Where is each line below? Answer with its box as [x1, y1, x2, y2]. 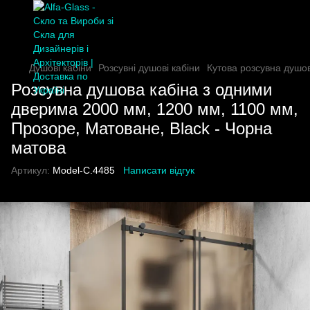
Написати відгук [123, 165, 194, 176]
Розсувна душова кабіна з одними [11, 80, 272, 99]
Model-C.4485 [50, 165, 115, 176]
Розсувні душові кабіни [98, 62, 200, 73]
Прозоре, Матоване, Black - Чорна [11, 119, 272, 138]
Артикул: [11, 165, 50, 176]
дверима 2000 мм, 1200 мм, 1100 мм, [11, 100, 298, 118]
